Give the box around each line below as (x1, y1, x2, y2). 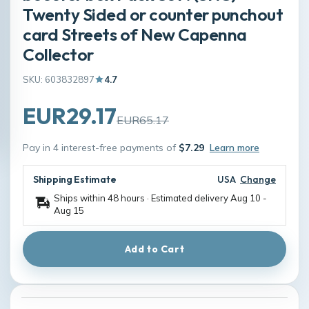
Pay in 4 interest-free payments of (23, 141, 179, 154)
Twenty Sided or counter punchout (23, 3, 283, 25)
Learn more (210, 141, 259, 154)
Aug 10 (230, 192, 261, 203)
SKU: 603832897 (23, 73, 94, 85)
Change (240, 172, 276, 186)
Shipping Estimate (33, 172, 117, 186)
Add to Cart (124, 242, 185, 255)
